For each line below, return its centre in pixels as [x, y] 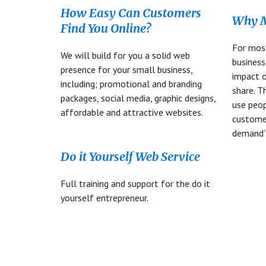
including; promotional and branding [131, 84]
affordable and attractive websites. [132, 112]
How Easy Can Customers [131, 13]
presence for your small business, [126, 69]
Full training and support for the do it [135, 183]
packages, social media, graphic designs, [138, 98]
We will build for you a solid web [125, 55]
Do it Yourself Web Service [130, 156]
